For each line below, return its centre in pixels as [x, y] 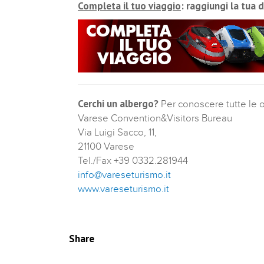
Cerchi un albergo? [118, 103]
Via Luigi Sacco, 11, [117, 132]
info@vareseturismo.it [124, 175]
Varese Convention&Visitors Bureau [155, 118]
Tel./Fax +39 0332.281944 [133, 161]
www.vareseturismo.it [123, 189]
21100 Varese [106, 146]
